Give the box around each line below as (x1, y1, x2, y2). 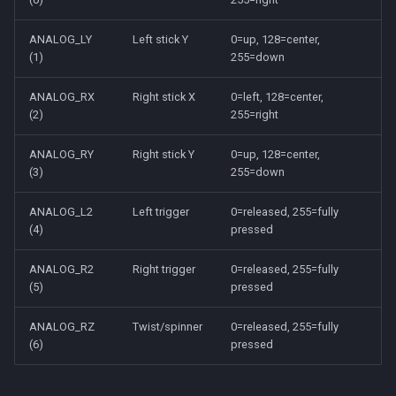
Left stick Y (133, 33, 188, 46)
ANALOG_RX (29, 90, 95, 103)
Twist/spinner (133, 320, 202, 333)
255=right (231, 108, 278, 121)
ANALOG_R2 (29, 263, 94, 276)
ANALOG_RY (29, 148, 94, 161)
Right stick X (133, 90, 195, 103)
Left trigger (133, 205, 189, 218)
